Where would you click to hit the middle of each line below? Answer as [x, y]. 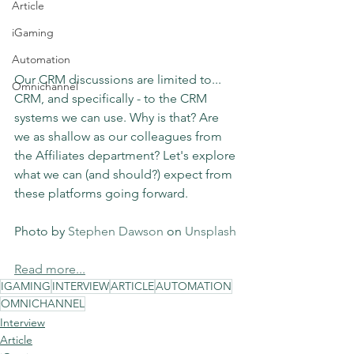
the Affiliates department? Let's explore [126, 156]
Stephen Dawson [116, 232]
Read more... [50, 269]
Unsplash [211, 232]
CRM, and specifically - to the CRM [112, 99]
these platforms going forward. [101, 194]
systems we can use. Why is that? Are [118, 118]
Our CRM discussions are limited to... [119, 80]
